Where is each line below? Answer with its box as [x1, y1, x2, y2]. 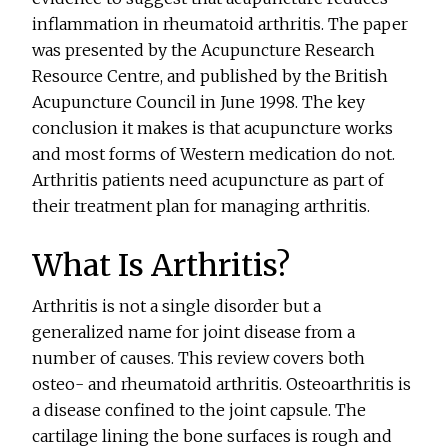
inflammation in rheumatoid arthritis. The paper [32, 14, 409, 35]
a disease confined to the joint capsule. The [32, 400, 367, 421]
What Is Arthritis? [32, 246, 291, 285]
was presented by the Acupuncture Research [32, 40, 376, 61]
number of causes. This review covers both [32, 348, 366, 369]
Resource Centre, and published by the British [32, 66, 389, 87]
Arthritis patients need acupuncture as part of [32, 170, 385, 191]
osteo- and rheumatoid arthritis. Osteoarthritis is [32, 374, 412, 395]
